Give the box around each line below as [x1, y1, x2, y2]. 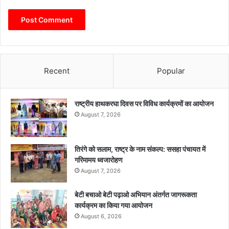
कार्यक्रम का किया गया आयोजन [75, 201, 152, 210]
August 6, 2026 [81, 213, 122, 220]
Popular [157, 66, 185, 76]
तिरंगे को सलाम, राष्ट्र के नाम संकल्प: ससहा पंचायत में [75, 145, 205, 154]
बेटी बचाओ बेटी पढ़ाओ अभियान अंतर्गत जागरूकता [75, 190, 197, 199]
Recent [44, 66, 70, 76]
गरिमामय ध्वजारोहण [75, 155, 123, 165]
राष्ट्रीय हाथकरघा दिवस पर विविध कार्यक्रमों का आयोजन [75, 99, 214, 108]
